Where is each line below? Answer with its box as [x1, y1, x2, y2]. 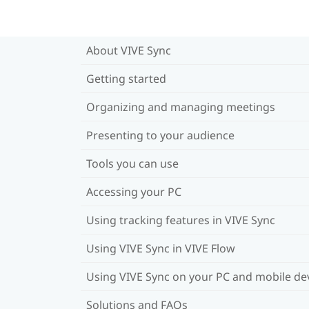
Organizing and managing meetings [86, 99, 275, 114]
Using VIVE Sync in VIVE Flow [86, 240, 235, 256]
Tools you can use [86, 155, 179, 171]
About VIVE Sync [86, 42, 171, 58]
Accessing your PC [86, 183, 181, 199]
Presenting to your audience [86, 127, 235, 143]
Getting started [86, 70, 166, 86]
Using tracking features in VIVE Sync [86, 212, 275, 228]
